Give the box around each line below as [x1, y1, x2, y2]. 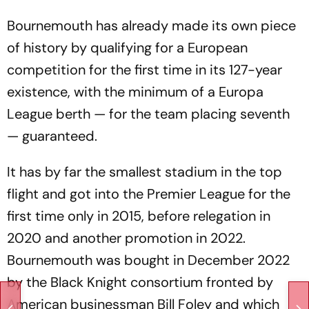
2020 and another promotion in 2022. [7, 229, 246, 247]
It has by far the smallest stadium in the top [7, 163, 282, 181]
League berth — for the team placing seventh [7, 105, 290, 123]
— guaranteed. [7, 127, 97, 145]
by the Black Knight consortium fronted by [7, 273, 273, 291]
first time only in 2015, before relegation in [7, 207, 270, 225]
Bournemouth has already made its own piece [7, 17, 296, 34]
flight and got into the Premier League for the [7, 185, 290, 203]
